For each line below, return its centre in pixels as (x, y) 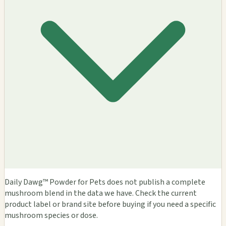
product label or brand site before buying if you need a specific (110, 204)
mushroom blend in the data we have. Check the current (101, 193)
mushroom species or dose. (51, 215)
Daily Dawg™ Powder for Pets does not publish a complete (105, 182)
